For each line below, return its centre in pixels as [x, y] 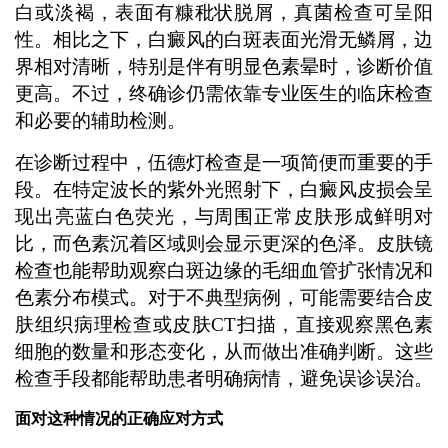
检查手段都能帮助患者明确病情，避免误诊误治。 [223, 378]
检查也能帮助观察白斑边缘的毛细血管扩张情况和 [224, 270]
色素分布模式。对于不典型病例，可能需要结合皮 [224, 297]
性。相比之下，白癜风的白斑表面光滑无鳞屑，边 [224, 39]
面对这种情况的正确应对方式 [118, 419]
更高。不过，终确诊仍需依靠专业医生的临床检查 [224, 93]
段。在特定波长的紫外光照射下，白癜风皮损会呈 [224, 189]
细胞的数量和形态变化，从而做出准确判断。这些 [224, 351]
